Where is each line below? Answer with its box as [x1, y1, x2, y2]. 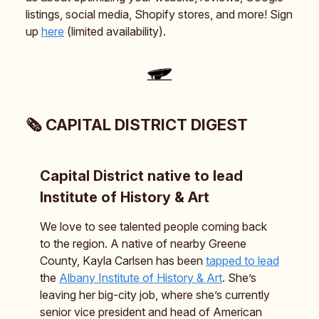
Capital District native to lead [40, 167, 243, 185]
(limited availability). [64, 23, 166, 38]
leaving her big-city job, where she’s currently [40, 288, 270, 303]
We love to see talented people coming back [40, 219, 267, 234]
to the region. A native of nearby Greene [40, 236, 246, 251]
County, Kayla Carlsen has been [40, 253, 206, 268]
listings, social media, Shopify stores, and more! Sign [26, 6, 293, 21]
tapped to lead [206, 253, 279, 268]
